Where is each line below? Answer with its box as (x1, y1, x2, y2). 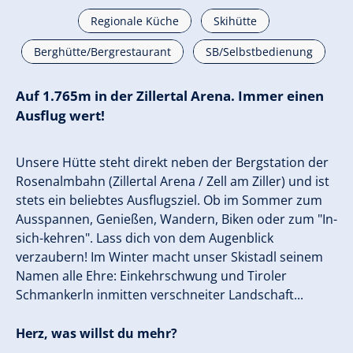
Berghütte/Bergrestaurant (34, 44, 171, 60)
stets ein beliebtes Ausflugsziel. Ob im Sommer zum (16, 191, 322, 210)
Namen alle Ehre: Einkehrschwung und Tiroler (16, 267, 287, 285)
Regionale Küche (90, 13, 179, 29)
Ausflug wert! (16, 106, 105, 125)
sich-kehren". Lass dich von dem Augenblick (16, 229, 273, 247)
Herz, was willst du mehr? (16, 325, 177, 343)
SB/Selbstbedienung (206, 44, 313, 60)
